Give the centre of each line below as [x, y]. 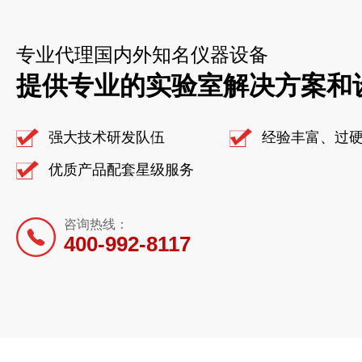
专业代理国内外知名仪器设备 [142, 55]
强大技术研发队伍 [107, 138]
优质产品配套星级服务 [121, 170]
